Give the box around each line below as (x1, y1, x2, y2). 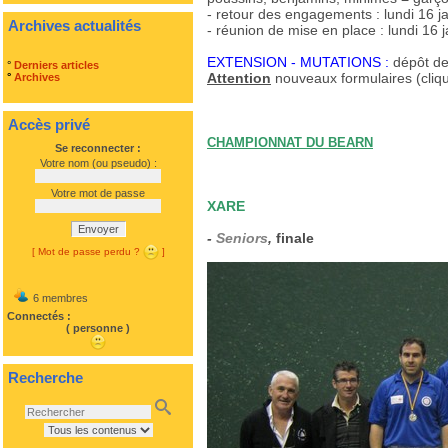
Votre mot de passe (51, 187, 145, 199)
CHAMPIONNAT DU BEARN (207, 135, 373, 150)
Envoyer (77, 223, 119, 235)
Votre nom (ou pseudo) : (39, 157, 157, 169)
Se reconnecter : (55, 142, 141, 154)
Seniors (216, 230, 268, 246)
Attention (207, 70, 271, 86)
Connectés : (7, 310, 71, 322)
